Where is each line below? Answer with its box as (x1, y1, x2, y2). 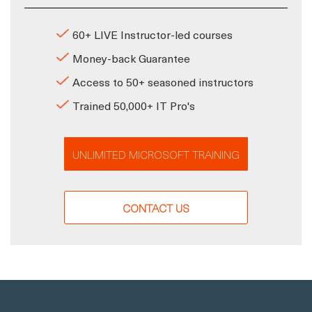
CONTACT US (123, 198, 189, 216)
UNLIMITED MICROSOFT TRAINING (72, 145, 240, 162)
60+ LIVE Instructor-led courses (72, 25, 233, 42)
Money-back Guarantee (72, 49, 190, 66)
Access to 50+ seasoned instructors (72, 72, 253, 90)
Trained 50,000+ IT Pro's (72, 96, 195, 114)
